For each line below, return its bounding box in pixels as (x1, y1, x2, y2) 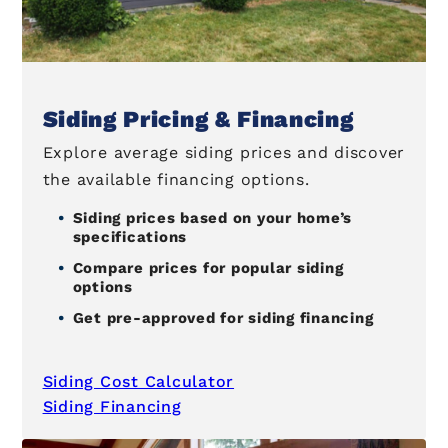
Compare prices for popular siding (72, 258, 344, 277)
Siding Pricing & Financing (42, 105, 354, 133)
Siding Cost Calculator (42, 372, 235, 392)
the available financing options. (42, 169, 310, 189)
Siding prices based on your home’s (72, 208, 353, 227)
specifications (72, 227, 188, 246)
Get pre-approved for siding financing (72, 308, 374, 327)
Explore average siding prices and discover (42, 142, 406, 162)
